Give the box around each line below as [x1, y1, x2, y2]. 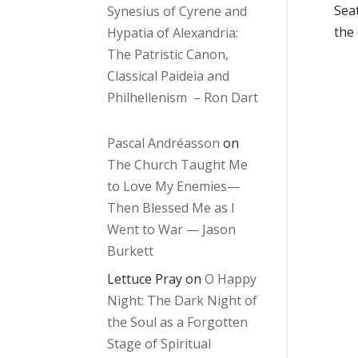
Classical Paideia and [107, 66, 230, 85]
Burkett [107, 241, 154, 260]
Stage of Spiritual [107, 334, 212, 352]
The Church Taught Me [107, 155, 249, 173]
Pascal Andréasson [107, 133, 221, 152]
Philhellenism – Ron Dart [107, 88, 259, 106]
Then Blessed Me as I [107, 198, 236, 217]
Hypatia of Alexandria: [107, 23, 239, 42]
